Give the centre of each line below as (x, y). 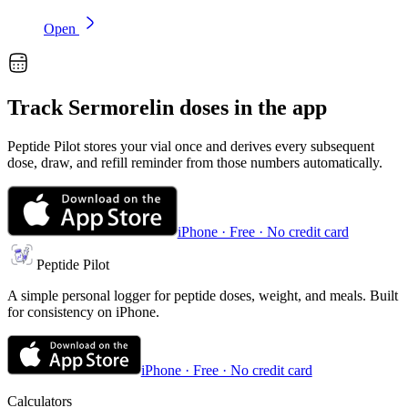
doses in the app (250, 107)
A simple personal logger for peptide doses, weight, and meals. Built (203, 295)
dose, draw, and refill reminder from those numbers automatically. (195, 162)
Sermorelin (121, 107)
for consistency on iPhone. (83, 311)
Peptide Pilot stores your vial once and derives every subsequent (191, 146)
